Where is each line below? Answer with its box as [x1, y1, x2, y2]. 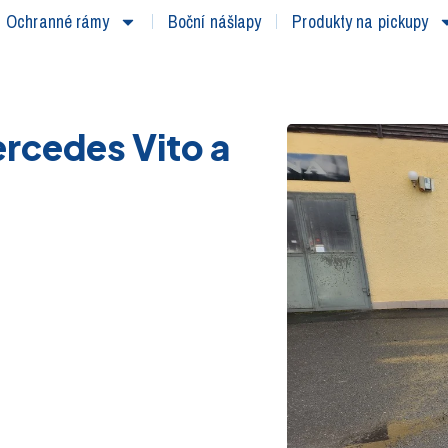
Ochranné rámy [6, 10, 110, 34]
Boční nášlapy [168, 10, 262, 34]
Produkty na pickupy [292, 10, 429, 34]
